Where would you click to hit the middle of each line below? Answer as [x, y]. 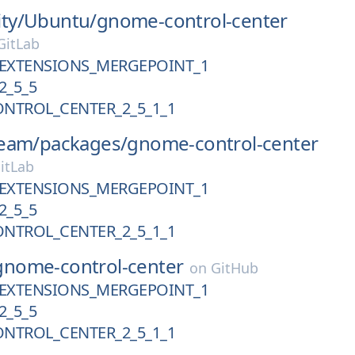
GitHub [235, 268]
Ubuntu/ [60, 20]
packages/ [83, 143]
